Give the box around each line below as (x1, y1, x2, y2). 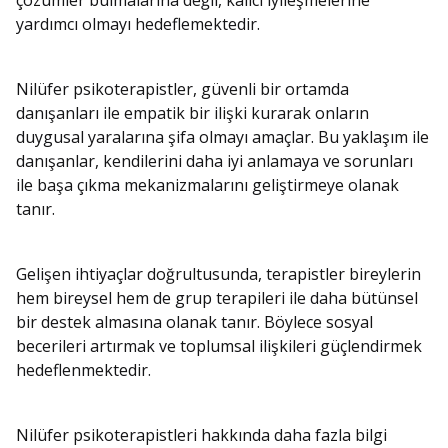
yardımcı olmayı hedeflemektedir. (16, 13, 260, 36)
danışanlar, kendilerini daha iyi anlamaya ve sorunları (16, 150, 413, 173)
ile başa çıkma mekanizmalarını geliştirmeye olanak (16, 174, 399, 197)
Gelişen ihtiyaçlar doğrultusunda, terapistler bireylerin (16, 263, 421, 286)
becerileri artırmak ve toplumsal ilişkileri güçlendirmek (16, 335, 422, 358)
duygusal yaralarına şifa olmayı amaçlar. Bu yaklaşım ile (16, 126, 429, 149)
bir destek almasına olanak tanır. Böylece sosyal (16, 311, 373, 334)
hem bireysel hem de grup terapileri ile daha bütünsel (16, 287, 418, 310)
